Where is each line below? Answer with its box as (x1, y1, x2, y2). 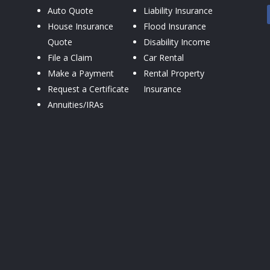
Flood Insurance (143, 20, 206, 32)
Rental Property (143, 67, 204, 79)
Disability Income (143, 36, 210, 48)
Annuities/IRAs (47, 98, 104, 110)
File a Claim (47, 51, 92, 63)
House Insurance (47, 20, 113, 32)
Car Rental (143, 51, 184, 63)
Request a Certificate (47, 83, 129, 95)
